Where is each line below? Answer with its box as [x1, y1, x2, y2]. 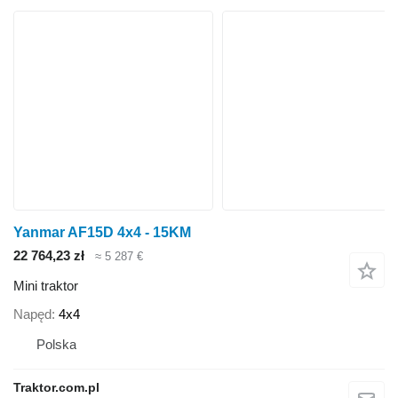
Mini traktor [13, 278, 78, 294]
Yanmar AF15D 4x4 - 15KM [13, 224, 191, 240]
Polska [36, 336, 76, 352]
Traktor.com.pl [13, 379, 99, 394]
